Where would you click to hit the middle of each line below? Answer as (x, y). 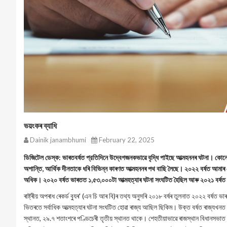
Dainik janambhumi (57, 140)
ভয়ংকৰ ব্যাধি (40, 125)
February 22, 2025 (126, 140)
